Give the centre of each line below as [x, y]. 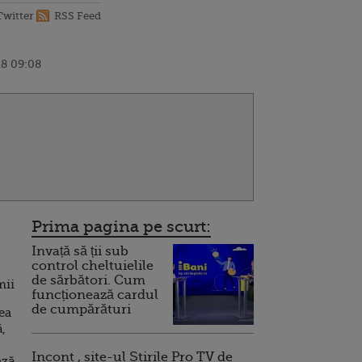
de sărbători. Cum [88, 280]
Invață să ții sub [80, 251]
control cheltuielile [93, 266]
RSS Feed [78, 16]
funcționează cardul [95, 295]
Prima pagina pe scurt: [121, 227]
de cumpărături [81, 309]
